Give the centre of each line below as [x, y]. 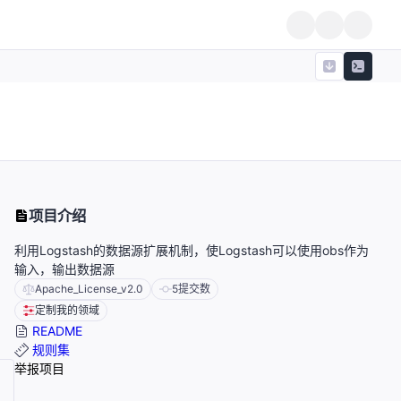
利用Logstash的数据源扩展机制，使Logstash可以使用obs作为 [192, 251]
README [55, 331]
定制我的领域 [67, 311]
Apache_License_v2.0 [89, 289]
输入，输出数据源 [64, 269]
